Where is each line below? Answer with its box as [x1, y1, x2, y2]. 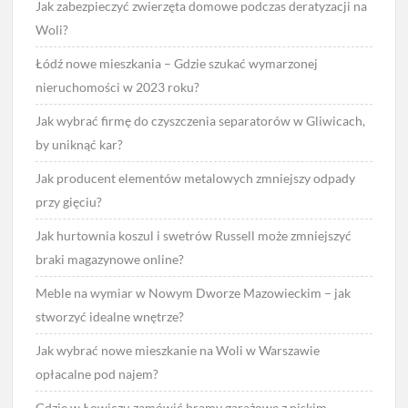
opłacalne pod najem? [36, 365, 159, 382]
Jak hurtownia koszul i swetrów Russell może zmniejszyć [36, 227, 352, 243]
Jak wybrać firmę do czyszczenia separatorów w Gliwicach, [36, 112, 366, 128]
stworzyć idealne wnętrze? [36, 308, 185, 324]
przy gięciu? [36, 193, 103, 209]
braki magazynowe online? [36, 250, 185, 267]
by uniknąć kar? [36, 136, 124, 152]
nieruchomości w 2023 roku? [36, 78, 200, 95]
